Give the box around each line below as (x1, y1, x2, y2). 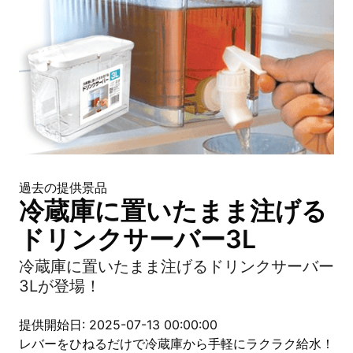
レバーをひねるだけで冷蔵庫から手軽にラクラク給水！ (19, 336, 334, 351)
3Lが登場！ (19, 277, 101, 295)
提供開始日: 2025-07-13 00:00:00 (19, 317, 217, 333)
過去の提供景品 (19, 180, 107, 195)
